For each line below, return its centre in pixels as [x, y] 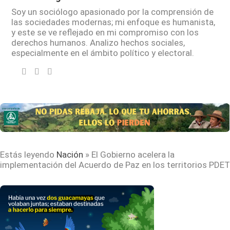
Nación [70, 154]
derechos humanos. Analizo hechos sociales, [98, 42]
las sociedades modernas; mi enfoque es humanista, [113, 22]
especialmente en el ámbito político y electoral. [103, 53]
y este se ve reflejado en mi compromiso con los [105, 32]
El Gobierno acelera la [133, 154]
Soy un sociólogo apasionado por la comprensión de [113, 12]
